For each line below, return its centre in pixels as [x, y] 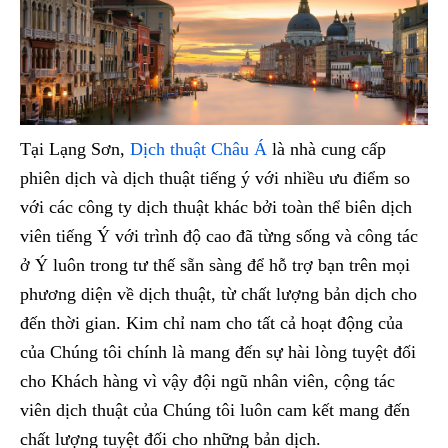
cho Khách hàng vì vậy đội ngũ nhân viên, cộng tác [207, 381]
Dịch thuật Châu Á [198, 149]
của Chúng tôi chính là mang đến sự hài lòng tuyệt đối [218, 352]
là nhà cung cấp [326, 149]
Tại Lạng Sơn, [75, 149]
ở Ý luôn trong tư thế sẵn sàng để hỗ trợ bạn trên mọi [215, 265]
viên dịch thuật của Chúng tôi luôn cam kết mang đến [215, 410]
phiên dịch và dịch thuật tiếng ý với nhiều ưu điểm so [215, 178]
